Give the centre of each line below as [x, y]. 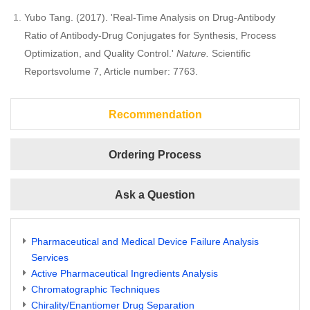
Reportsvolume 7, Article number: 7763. [111, 72]
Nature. [194, 54]
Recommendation [155, 115]
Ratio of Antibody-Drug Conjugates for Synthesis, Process [150, 36]
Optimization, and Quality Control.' [100, 54]
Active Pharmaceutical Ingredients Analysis [125, 274]
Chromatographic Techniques [95, 290]
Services [50, 258]
